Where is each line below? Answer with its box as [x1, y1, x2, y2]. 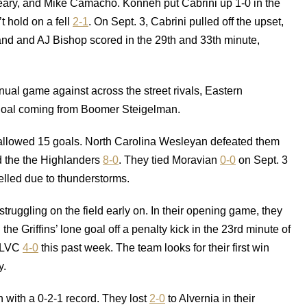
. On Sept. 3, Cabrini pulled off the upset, [88, 16, 284, 27]
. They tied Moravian [119, 154, 220, 166]
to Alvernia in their [165, 293, 255, 304]
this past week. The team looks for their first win [38, 242, 269, 254]
